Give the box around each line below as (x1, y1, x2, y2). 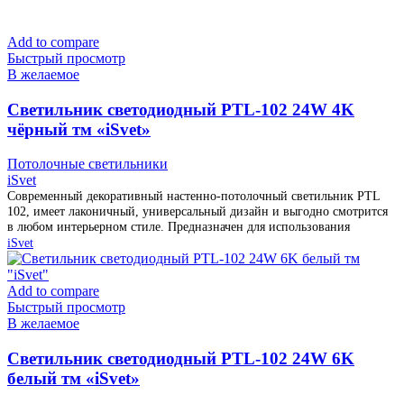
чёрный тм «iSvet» (7, 119, 151, 139)
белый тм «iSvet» (7, 369, 140, 389)
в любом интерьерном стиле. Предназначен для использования (7, 219, 350, 234)
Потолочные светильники (7, 156, 168, 172)
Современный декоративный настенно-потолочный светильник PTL (7, 188, 380, 204)
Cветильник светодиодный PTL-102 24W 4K (7, 99, 354, 119)
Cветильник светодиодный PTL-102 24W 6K (7, 349, 354, 369)
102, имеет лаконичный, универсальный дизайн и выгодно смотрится (7, 204, 388, 219)
